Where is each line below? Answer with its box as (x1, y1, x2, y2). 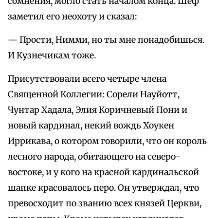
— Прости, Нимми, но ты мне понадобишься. (8, 35, 204, 46)
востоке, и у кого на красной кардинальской (8, 167, 199, 178)
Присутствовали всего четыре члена (8, 73, 166, 85)
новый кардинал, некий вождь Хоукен (8, 120, 174, 131)
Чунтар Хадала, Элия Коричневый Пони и (8, 105, 187, 116)
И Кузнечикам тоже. (8, 50, 96, 61)
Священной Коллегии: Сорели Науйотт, (8, 89, 180, 100)
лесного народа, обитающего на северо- (8, 151, 181, 163)
